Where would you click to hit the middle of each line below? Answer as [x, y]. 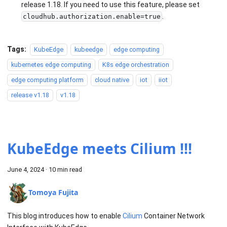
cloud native [112, 80]
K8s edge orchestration [136, 64]
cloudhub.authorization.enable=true [91, 17]
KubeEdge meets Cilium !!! [100, 148]
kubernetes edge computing [51, 64]
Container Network [174, 216]
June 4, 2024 [26, 169]
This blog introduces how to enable [65, 216]
